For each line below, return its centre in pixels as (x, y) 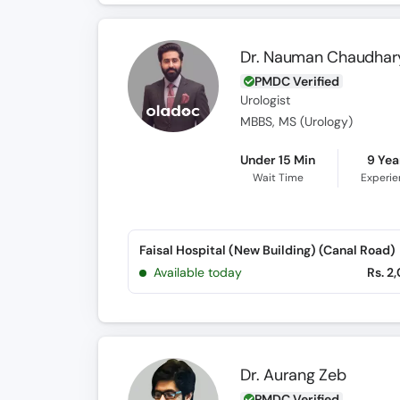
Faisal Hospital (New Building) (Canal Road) (267, 250)
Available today (198, 272)
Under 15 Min (278, 160)
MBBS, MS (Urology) (297, 122)
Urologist (266, 100)
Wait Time (278, 178)
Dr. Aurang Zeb (293, 375)
